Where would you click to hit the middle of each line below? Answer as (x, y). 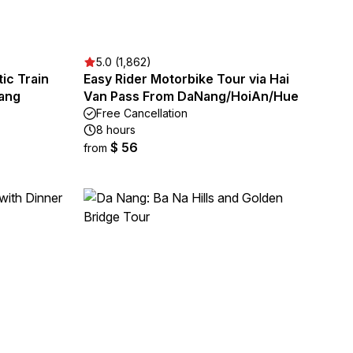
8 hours (116, 130)
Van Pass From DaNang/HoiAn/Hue (191, 96)
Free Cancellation (142, 113)
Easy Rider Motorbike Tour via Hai (186, 79)
